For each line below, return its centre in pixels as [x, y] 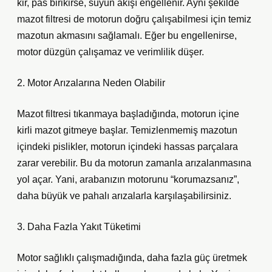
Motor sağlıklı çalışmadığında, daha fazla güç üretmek [132, 258]
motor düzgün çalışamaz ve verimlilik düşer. [110, 52]
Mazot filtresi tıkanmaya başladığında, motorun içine [128, 114]
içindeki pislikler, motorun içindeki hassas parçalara [127, 147]
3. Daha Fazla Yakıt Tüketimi [79, 227]
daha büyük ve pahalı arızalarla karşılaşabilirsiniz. [124, 196]
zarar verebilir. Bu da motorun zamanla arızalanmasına [134, 163]
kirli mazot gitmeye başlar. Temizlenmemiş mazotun [127, 130]
